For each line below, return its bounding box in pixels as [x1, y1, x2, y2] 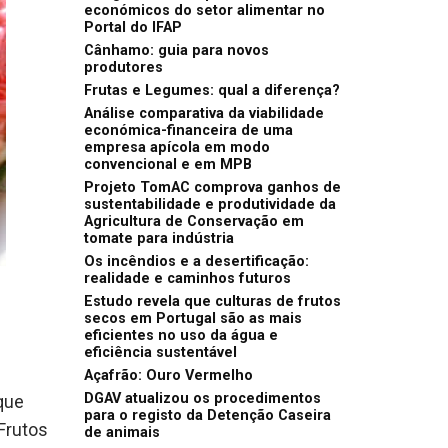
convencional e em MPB [83, 156, 252, 174]
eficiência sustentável [83, 344, 237, 362]
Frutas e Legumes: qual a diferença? [83, 82, 340, 100]
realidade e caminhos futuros [83, 270, 291, 288]
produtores [83, 59, 163, 77]
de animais [83, 424, 160, 442]
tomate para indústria [83, 230, 234, 248]
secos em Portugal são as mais [83, 310, 302, 328]
